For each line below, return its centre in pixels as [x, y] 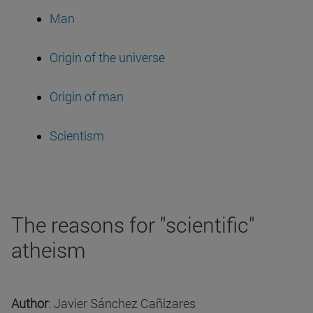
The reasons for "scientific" [133, 225]
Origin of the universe [107, 58]
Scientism [77, 136]
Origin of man [87, 97]
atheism [49, 250]
